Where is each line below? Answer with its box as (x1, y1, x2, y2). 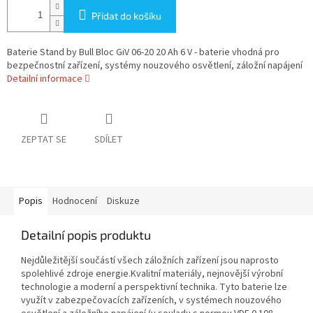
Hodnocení (52, 194, 97, 209)
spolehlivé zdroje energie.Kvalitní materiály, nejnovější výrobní (21, 267, 283, 282)
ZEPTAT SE (21, 133, 66, 147)
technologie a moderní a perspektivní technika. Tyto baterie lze (21, 280, 287, 295)
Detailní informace (7, 72, 82, 87)
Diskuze (107, 194, 140, 209)
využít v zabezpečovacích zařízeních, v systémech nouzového (21, 293, 282, 308)
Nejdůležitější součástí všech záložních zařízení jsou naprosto (21, 254, 279, 268)
